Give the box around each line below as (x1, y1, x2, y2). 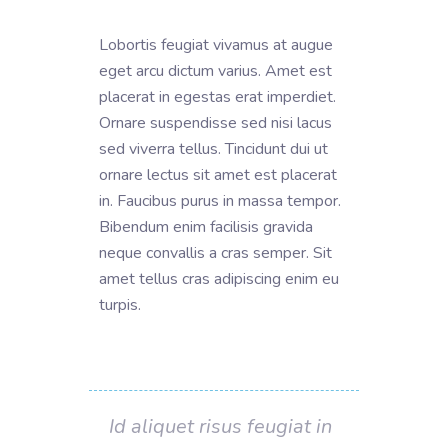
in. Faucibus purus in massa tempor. (99, 189, 341, 212)
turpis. (99, 293, 145, 316)
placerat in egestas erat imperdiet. (99, 85, 336, 108)
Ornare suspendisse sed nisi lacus (99, 111, 332, 134)
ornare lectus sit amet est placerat (99, 163, 337, 186)
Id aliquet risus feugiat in (109, 412, 332, 440)
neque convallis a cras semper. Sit (99, 241, 332, 264)
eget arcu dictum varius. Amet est (99, 59, 332, 82)
